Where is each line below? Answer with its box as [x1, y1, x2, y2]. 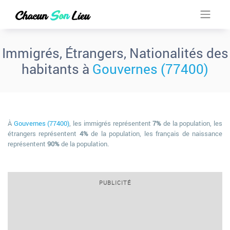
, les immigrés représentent [69, 119, 153, 128]
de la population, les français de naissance [88, 129, 223, 138]
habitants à [22, 60, 92, 78]
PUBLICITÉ [99, 179, 131, 186]
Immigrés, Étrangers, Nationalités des [2, 44, 228, 62]
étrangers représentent [8, 129, 80, 138]
